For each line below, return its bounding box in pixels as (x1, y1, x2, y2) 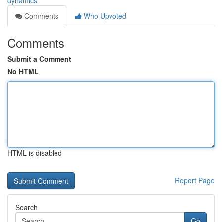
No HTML (7, 66, 39, 76)
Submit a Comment (7, 54, 71, 64)
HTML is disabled (7, 148, 62, 158)
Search (15, 202, 38, 212)
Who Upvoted (82, 11, 126, 21)
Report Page (175, 175, 215, 185)
